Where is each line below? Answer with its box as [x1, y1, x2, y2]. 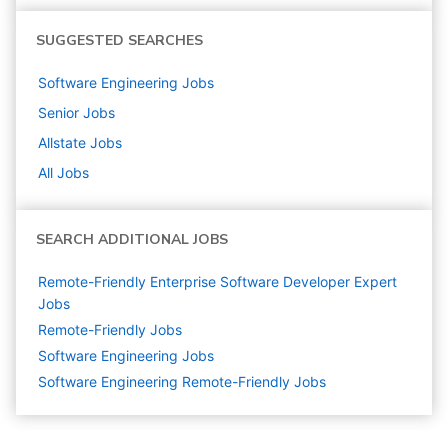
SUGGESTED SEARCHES [36, 31, 203, 51]
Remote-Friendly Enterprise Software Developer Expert [38, 273, 397, 291]
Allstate [38, 134, 86, 152]
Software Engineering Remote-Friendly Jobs [38, 373, 326, 391]
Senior [38, 104, 79, 122]
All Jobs [38, 164, 89, 182]
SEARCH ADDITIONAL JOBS [36, 230, 228, 250]
